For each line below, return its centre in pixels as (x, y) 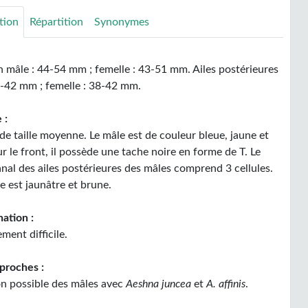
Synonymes (122, 22)
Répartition (57, 22)
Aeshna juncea (157, 284)
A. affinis (226, 284)
